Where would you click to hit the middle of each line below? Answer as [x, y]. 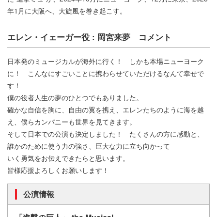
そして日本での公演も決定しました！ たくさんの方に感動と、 [106, 133]
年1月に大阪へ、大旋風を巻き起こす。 [67, 10]
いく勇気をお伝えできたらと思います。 [68, 158]
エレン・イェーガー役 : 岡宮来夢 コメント [89, 37]
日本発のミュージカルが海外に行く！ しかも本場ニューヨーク [106, 61]
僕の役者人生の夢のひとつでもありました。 [75, 97]
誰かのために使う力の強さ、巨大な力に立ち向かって [89, 146]
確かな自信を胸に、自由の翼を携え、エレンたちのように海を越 [106, 109]
